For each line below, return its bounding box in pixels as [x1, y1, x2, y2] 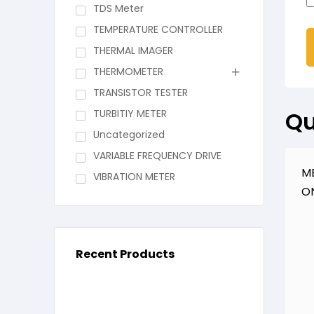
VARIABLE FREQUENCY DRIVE [93, 149, 221, 163]
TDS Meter [93, 1, 144, 16]
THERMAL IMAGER [93, 43, 173, 58]
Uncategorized [93, 128, 165, 142]
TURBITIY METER [93, 107, 167, 121]
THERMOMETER [93, 64, 163, 79]
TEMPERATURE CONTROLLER [93, 22, 223, 37]
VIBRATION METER [93, 170, 175, 184]
